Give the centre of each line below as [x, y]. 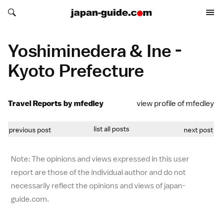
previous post [30, 130]
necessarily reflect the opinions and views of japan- [98, 186]
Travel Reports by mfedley [56, 103]
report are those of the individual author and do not [98, 172]
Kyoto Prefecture [76, 70]
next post [198, 130]
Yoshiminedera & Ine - [95, 50]
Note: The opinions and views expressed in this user [100, 159]
